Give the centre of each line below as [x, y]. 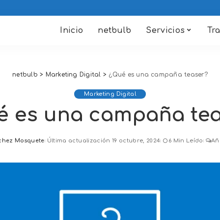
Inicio [72, 30]
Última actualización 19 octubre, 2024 [104, 140]
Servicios [165, 30]
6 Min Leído [186, 140]
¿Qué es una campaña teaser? [158, 75]
